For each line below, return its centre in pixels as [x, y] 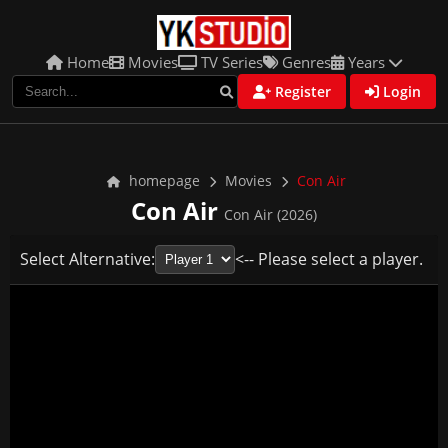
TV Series [230, 62]
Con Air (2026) [270, 214]
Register [301, 91]
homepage [162, 180]
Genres [304, 62]
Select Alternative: [87, 259]
